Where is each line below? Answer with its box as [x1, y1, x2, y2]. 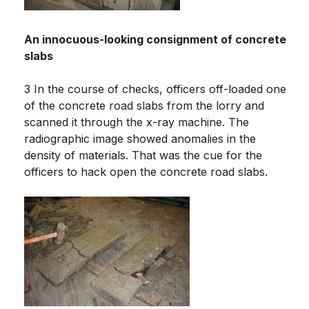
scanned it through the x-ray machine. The [24, 114, 249, 129]
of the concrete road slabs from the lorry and [24, 98, 264, 112]
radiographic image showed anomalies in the [24, 131, 256, 146]
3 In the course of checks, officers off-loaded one [24, 81, 286, 96]
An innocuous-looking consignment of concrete [24, 32, 286, 46]
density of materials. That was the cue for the [24, 148, 262, 162]
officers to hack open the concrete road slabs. [24, 164, 268, 179]
